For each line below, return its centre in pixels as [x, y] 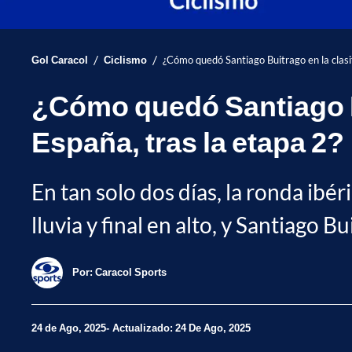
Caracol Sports [131, 272]
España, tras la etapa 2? [188, 141]
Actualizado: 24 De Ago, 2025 [181, 328]
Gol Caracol [60, 59]
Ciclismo [125, 59]
